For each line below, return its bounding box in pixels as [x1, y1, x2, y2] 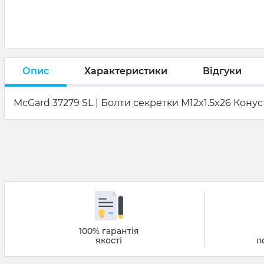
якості [95, 235, 123, 246]
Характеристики [84, 65, 167, 77]
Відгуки [203, 65, 242, 77]
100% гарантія [78, 226, 139, 236]
